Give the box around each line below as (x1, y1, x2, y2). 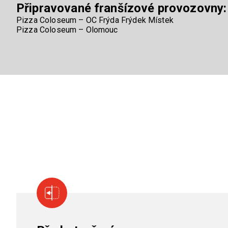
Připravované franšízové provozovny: (16, 1, 227, 16)
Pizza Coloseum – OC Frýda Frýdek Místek (16, 15, 174, 25)
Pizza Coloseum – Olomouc (16, 25, 118, 35)
